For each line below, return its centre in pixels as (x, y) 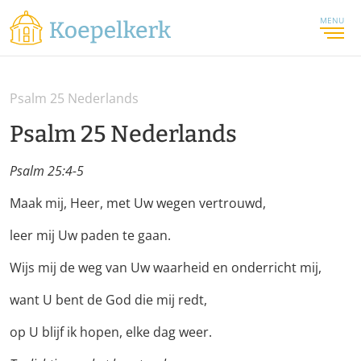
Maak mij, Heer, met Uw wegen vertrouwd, (138, 203)
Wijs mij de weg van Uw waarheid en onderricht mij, (166, 268)
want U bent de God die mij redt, (108, 300)
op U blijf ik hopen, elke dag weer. (111, 332)
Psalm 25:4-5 (47, 171)
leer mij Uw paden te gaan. (90, 236)
